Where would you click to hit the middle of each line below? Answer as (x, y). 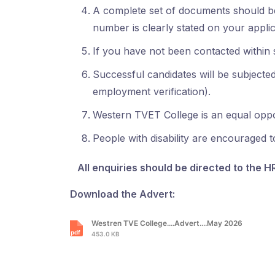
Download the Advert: (122, 194)
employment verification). (152, 91)
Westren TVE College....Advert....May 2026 (167, 223)
